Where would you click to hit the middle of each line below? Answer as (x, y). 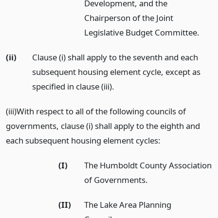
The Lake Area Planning (128, 204)
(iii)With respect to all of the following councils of (96, 111)
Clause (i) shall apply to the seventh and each (115, 57)
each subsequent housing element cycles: (83, 140)
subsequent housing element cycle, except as (116, 72)
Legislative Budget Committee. (142, 33)
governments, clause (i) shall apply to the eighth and (103, 126)
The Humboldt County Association (148, 165)
